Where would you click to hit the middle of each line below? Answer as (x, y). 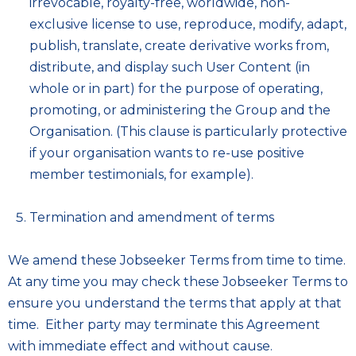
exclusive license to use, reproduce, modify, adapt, (188, 24)
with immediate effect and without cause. (140, 346)
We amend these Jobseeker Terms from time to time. (177, 260)
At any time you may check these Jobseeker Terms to (178, 282)
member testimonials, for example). (141, 174)
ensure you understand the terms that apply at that (175, 303)
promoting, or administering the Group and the (180, 110)
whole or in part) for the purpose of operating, (176, 89)
